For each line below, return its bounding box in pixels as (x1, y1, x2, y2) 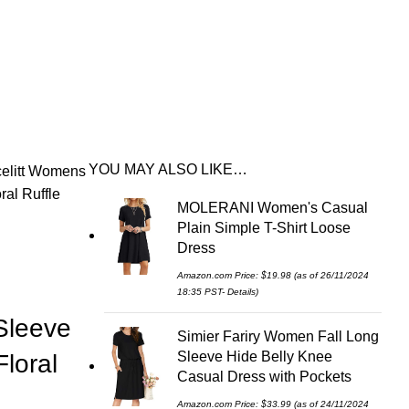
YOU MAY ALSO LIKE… (89, 162, 247, 177)
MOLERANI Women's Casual (177, 200, 368, 215)
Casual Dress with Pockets (177, 369, 351, 384)
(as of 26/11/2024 (291, 270, 369, 280)
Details (227, 287, 256, 297)
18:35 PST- (177, 287, 227, 297)
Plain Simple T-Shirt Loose (177, 220, 351, 236)
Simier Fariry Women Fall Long (177, 329, 379, 344)
